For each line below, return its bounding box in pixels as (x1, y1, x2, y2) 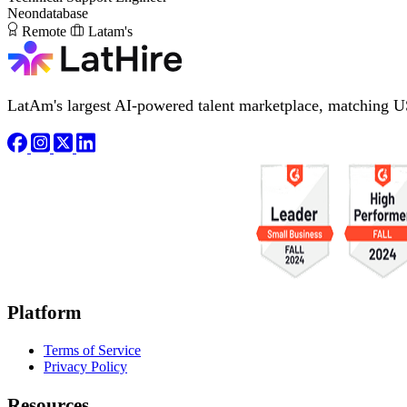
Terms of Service (44, 342, 141, 358)
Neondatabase (7, 5, 88, 21)
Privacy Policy (44, 358, 127, 374)
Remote (22, 23, 66, 39)
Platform (7, 302, 82, 323)
